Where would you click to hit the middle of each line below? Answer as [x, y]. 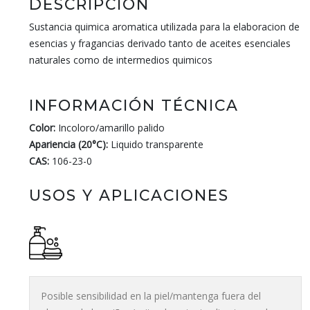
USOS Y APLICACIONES [129, 195]
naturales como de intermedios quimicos [121, 60]
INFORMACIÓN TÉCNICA [134, 105]
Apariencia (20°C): [69, 144]
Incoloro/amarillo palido [110, 128]
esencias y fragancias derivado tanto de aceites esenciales [160, 43]
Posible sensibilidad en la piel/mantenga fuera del [151, 296]
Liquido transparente [156, 144]
